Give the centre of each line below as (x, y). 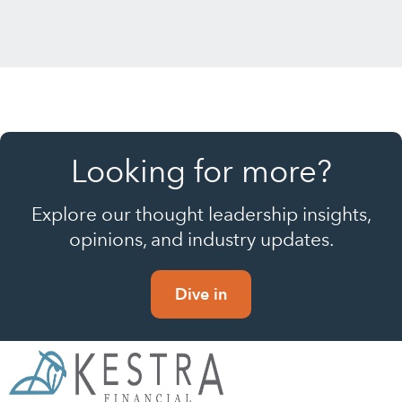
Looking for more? (201, 171)
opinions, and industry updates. (201, 239)
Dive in (201, 294)
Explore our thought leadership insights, (201, 214)
